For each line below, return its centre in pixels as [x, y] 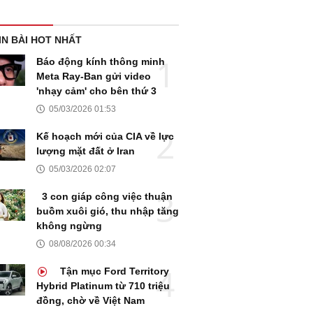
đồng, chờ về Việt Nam [90, 301]
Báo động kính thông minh [101, 62]
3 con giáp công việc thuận [107, 197]
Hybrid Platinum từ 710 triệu [103, 286]
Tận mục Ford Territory [113, 271]
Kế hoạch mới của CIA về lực [105, 137]
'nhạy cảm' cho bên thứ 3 [96, 91]
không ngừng [69, 226]
